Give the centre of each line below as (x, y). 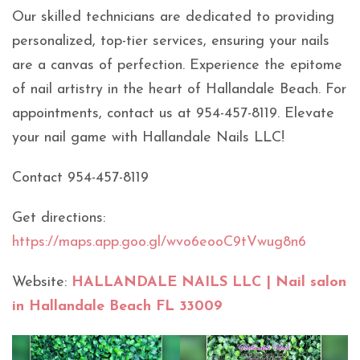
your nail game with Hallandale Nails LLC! (148, 138)
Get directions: (59, 219)
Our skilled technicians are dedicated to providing (173, 18)
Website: (42, 283)
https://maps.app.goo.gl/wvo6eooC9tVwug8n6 (159, 243)
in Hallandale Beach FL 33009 (117, 307)
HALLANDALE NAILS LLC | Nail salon (209, 283)
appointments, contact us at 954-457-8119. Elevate (173, 114)
